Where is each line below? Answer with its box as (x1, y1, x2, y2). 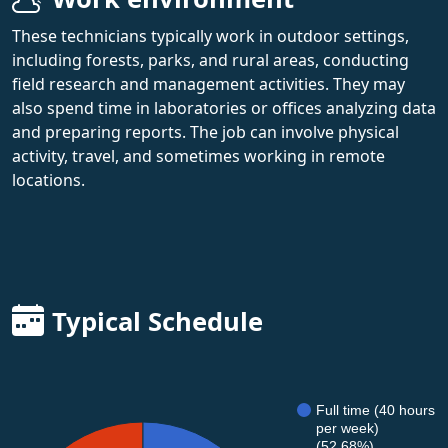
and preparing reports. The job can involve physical (12, 120, 399, 143)
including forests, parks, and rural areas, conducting (12, 48, 409, 71)
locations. (12, 168, 85, 191)
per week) (316, 419, 379, 436)
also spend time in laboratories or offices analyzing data (12, 96, 436, 119)
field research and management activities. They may (12, 72, 405, 95)
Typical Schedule (52, 303, 263, 339)
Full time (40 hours (316, 401, 435, 418)
